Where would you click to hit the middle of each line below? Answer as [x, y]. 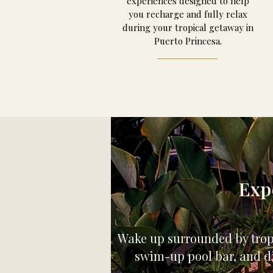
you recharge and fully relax [188, 14]
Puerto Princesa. [188, 41]
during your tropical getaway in [188, 27]
